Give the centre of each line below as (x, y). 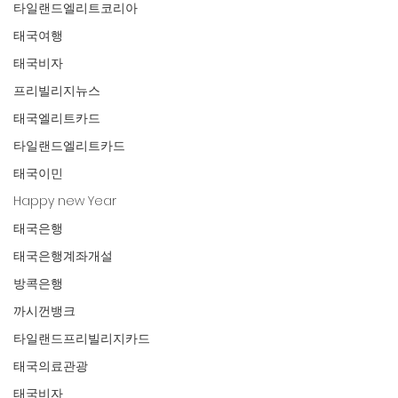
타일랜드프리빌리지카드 (82, 338)
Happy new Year (65, 201)
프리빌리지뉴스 (57, 91)
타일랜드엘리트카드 (69, 146)
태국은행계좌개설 (63, 256)
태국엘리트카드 (57, 118)
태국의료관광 (51, 366)
